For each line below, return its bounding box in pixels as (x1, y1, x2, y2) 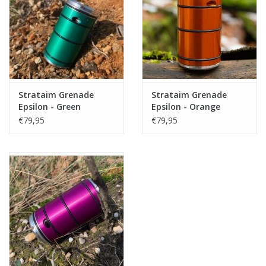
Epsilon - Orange (151, 101, 220, 113)
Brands (9, 85, 36, 97)
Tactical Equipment (9, 19, 82, 30)
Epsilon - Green (18, 101, 81, 113)
